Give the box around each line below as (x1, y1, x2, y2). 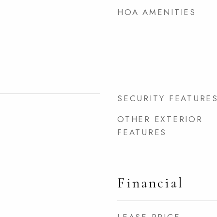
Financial (117, 174, 184, 191)
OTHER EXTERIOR (117, 113, 203, 125)
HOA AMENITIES (117, 6, 196, 18)
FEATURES (117, 126, 167, 138)
